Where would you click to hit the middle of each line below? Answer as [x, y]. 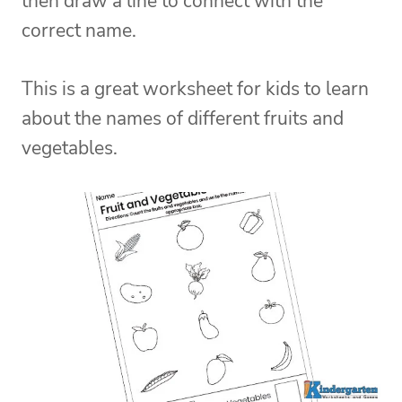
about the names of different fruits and [183, 119]
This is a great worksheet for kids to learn [195, 89]
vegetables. [70, 149]
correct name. [79, 31]
